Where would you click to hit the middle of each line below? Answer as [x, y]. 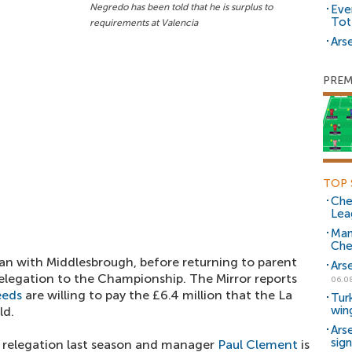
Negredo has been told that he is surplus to [181, 7]
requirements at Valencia [144, 23]
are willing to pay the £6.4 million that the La [157, 295]
